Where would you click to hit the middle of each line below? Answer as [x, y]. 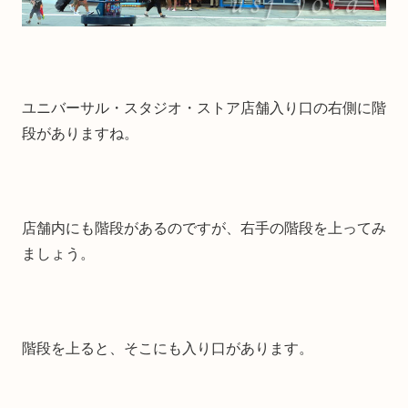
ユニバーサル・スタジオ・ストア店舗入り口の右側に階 [204, 107]
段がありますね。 [80, 133]
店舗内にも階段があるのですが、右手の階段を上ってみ [204, 228]
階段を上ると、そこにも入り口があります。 [168, 348]
